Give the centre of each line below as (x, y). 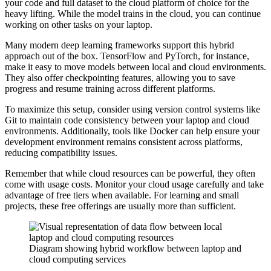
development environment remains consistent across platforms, (124, 142)
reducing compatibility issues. (61, 153)
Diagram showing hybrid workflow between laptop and (135, 249)
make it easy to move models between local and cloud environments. (135, 67)
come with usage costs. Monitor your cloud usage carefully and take (134, 184)
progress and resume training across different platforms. (110, 89)
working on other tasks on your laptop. (79, 25)
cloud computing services (77, 260)
